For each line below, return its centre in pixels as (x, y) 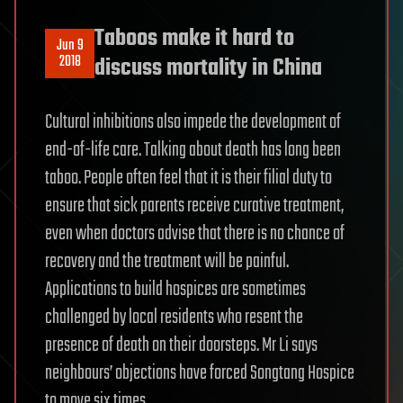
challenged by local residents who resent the (174, 317)
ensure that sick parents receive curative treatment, (194, 206)
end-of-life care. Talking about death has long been (193, 150)
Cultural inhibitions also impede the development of (193, 122)
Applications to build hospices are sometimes (175, 289)
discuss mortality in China (208, 68)
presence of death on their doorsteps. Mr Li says (181, 345)
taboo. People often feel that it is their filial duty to (188, 178)
